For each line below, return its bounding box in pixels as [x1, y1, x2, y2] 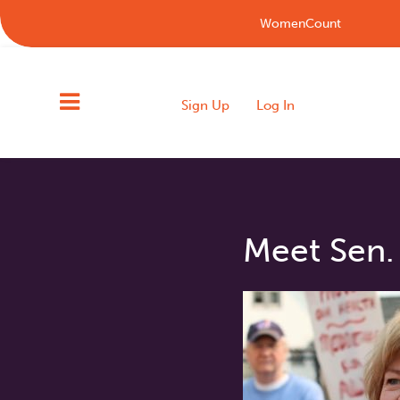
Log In [256, 96, 296, 113]
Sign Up [181, 96, 230, 113]
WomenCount [259, 16, 341, 31]
